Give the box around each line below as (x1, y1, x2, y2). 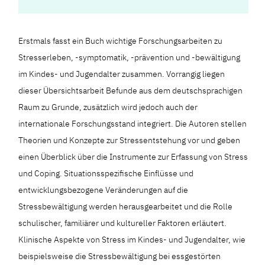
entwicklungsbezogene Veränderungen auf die (18, 185, 189, 195)
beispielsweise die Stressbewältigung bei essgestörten (18, 251, 221, 261)
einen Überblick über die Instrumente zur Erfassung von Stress (18, 151, 248, 162)
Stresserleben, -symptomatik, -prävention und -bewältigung (18, 52, 241, 63)
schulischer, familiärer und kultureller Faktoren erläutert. (18, 218, 227, 228)
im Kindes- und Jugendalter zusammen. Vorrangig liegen (18, 69, 225, 79)
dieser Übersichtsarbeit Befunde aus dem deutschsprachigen (18, 85, 243, 96)
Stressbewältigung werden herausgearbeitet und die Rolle (18, 201, 233, 212)
